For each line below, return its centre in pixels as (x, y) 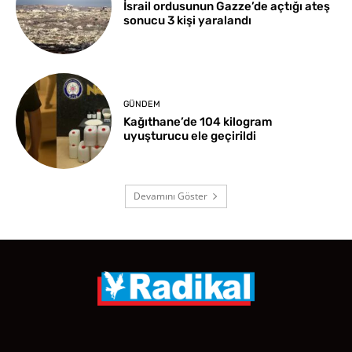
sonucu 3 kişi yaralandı (188, 21)
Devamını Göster (170, 196)
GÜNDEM (142, 104)
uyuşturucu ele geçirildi (190, 136)
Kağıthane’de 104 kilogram (198, 121)
